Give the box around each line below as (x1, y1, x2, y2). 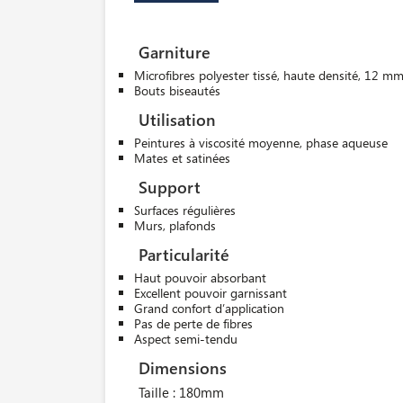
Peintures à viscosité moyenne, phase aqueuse (134, 134, 388, 152)
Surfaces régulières (134, 201, 236, 219)
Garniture (139, 40, 210, 64)
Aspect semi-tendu (134, 330, 237, 348)
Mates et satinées (134, 149, 230, 167)
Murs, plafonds (134, 217, 216, 235)
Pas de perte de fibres (134, 315, 253, 333)
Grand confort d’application (134, 300, 284, 318)
